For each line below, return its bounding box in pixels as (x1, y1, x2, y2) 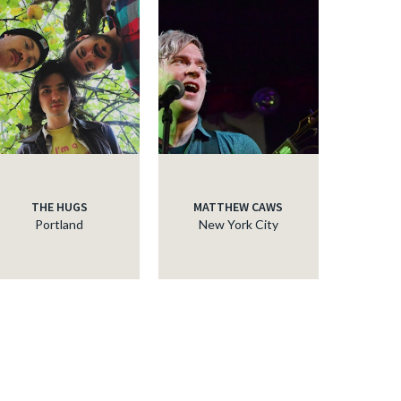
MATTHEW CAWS (193, 199, 284, 216)
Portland (35, 217, 83, 233)
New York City (198, 217, 278, 233)
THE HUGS (30, 199, 88, 216)
